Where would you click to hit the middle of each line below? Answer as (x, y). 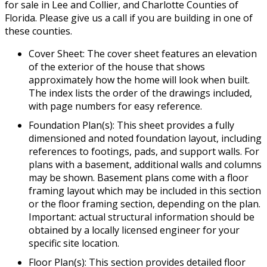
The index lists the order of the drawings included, (140, 93)
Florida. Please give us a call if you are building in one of (129, 18)
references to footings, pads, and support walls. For (144, 152)
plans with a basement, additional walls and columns (145, 165)
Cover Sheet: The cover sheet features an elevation (143, 54)
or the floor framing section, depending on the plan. (145, 204)
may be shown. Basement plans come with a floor (139, 178)
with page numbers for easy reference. (115, 106)
